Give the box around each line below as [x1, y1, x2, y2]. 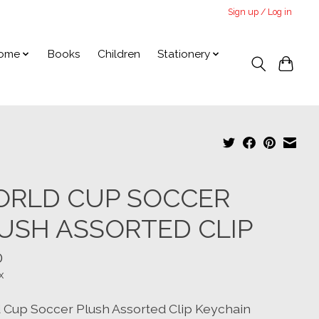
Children [97, 48, 140, 61]
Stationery [157, 48, 210, 61]
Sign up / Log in [228, 6, 293, 17]
